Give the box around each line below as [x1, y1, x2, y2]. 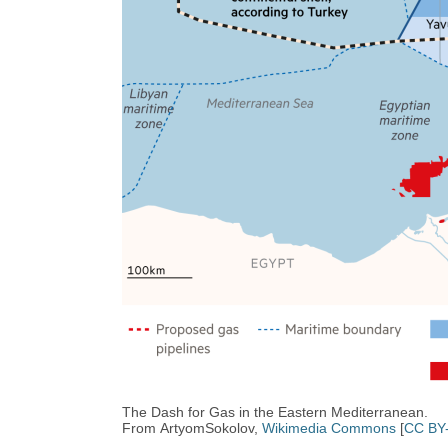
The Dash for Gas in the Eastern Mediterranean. [122, 404, 429, 421]
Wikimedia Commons [262, 420, 397, 437]
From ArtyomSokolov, [122, 420, 263, 437]
